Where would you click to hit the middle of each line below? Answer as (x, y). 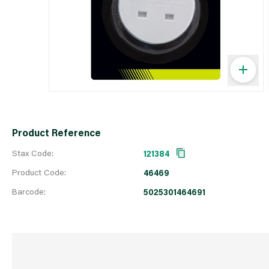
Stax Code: (33, 153)
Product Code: (39, 172)
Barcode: (29, 191)
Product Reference (56, 132)
